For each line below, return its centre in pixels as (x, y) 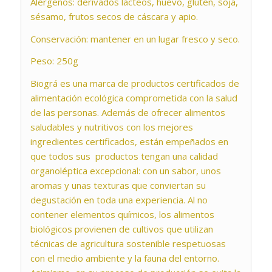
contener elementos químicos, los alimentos (122, 215)
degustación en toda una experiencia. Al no (119, 200)
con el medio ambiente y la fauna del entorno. (124, 258)
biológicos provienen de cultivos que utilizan (121, 229)
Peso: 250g (54, 61)
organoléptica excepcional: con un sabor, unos (125, 171)
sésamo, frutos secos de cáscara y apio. (114, 16)
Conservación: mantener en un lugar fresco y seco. (135, 39)
